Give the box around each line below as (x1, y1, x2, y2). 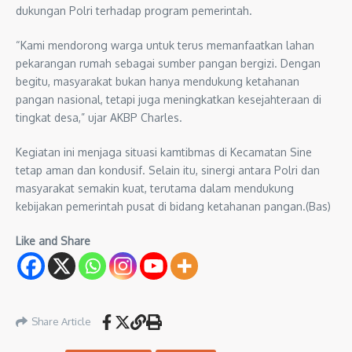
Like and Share (16, 233, 90, 247)
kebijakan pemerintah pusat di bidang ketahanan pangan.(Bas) (16, 199, 331, 213)
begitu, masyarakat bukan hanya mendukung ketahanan (16, 74, 299, 88)
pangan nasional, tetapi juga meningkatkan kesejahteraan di (16, 92, 321, 106)
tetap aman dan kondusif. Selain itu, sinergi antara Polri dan (16, 163, 320, 177)
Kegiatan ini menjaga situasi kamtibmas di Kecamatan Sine (16, 145, 312, 159)
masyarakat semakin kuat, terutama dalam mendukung (16, 181, 294, 195)
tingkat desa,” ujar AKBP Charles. (16, 110, 182, 124)
